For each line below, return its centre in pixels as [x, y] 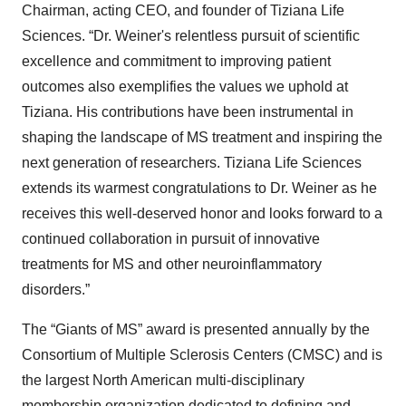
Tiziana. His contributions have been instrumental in [188, 112]
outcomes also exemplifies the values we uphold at [185, 87]
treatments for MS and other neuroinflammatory [172, 264]
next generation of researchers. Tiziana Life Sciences [192, 163]
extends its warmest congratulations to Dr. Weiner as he [199, 188]
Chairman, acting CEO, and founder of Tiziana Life [183, 10]
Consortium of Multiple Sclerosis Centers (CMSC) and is [202, 355]
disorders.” [56, 290]
